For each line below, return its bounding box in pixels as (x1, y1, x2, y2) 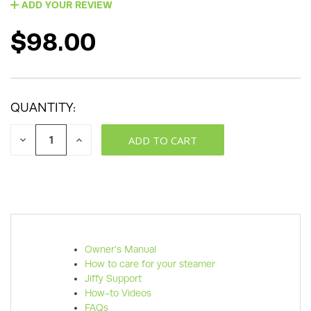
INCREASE (74, 133, 126, 145)
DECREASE (17, 133, 72, 145)
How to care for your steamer (85, 258, 216, 270)
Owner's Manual (85, 244, 157, 255)
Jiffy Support (85, 273, 142, 285)
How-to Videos (85, 287, 152, 299)
